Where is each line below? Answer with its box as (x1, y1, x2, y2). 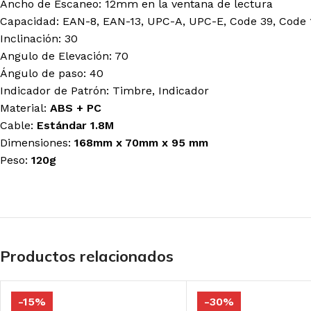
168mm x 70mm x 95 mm (74, 136, 208, 149)
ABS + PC (50, 101, 101, 115)
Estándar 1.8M (37, 119, 114, 132)
